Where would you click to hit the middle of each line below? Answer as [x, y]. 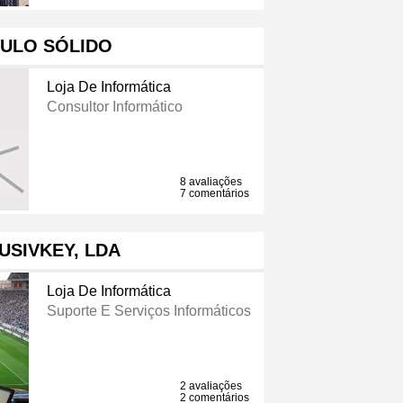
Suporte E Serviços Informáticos [148, 311]
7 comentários [215, 194]
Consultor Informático [114, 107]
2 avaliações [211, 386]
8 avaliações [211, 182]
